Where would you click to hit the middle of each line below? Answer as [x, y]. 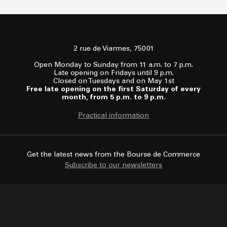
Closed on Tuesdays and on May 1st [113, 81]
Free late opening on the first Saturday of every [113, 89]
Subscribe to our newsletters [113, 165]
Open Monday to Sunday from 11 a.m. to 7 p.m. [113, 64]
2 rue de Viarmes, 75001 [113, 48]
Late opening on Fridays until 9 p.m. [113, 72]
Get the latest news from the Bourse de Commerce [113, 154]
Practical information [113, 115]
